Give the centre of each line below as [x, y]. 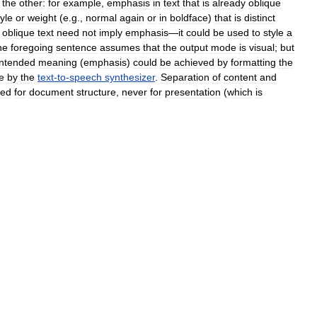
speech [86, 77]
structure [96, 92]
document [51, 92]
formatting [253, 62]
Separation [185, 77]
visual [262, 47]
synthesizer [130, 77]
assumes [120, 47]
